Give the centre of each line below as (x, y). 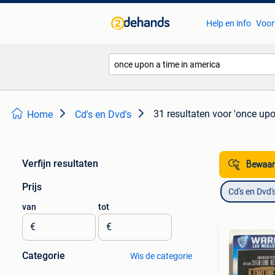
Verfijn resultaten (60, 164)
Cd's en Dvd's (103, 114)
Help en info (228, 23)
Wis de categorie (161, 256)
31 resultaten (182, 114)
